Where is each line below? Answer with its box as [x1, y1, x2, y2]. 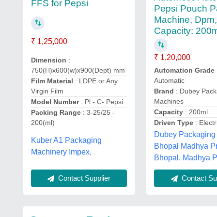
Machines [154, 97, 184, 105]
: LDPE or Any [73, 77, 118, 85]
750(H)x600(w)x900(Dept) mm [31, 66, 125, 74]
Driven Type [154, 119, 194, 126]
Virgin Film [31, 87, 63, 95]
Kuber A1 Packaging [31, 136, 102, 144]
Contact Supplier [56, 174, 111, 182]
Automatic [154, 77, 185, 84]
